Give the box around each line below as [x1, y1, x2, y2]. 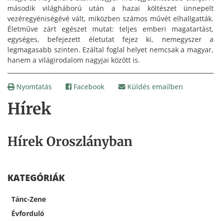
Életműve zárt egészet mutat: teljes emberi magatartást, [7, 24, 214, 34]
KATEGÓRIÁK [7, 172, 65, 184]
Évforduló [11, 209, 44, 219]
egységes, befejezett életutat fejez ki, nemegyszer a [7, 35, 214, 44]
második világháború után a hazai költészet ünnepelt [7, 3, 214, 13]
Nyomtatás [14, 82, 52, 92]
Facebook [72, 82, 105, 92]
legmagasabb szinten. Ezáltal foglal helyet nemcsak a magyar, [7, 45, 214, 55]
